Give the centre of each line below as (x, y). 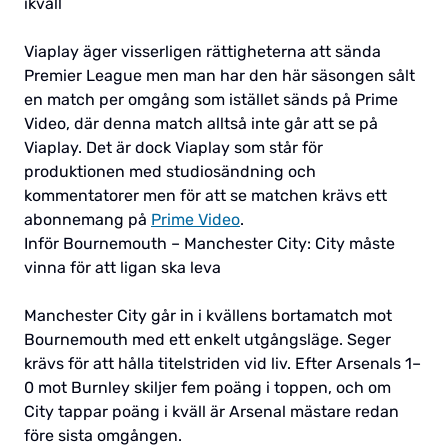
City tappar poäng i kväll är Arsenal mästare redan (211, 411)
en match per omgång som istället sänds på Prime (211, 99)
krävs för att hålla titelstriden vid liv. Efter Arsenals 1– (222, 363)
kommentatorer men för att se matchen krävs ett (205, 195)
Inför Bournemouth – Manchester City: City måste (209, 243)
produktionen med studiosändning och (170, 171)
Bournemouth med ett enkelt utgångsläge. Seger (207, 339)
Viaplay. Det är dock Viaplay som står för (173, 147)
